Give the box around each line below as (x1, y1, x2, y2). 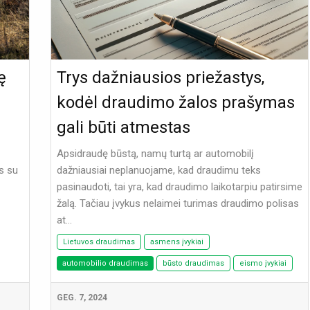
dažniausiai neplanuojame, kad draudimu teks (56, 164, 261, 177)
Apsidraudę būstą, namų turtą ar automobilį (56, 147, 254, 161)
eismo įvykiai (239, 259, 286, 268)
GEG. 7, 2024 (56, 293, 107, 303)
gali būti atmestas (56, 118, 190, 138)
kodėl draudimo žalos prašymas (56, 93, 295, 113)
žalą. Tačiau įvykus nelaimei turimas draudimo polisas (56, 197, 299, 210)
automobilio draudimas (62, 259, 148, 268)
